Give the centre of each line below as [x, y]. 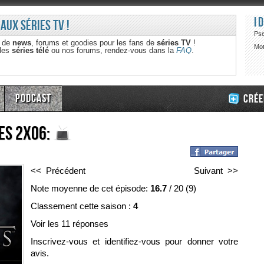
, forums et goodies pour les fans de [94, 43]
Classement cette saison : [82, 206]
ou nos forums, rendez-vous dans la [112, 50]
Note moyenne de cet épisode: [90, 189]
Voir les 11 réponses [69, 224]
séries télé [30, 50]
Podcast [33, 98]
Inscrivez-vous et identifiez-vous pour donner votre [134, 242]
